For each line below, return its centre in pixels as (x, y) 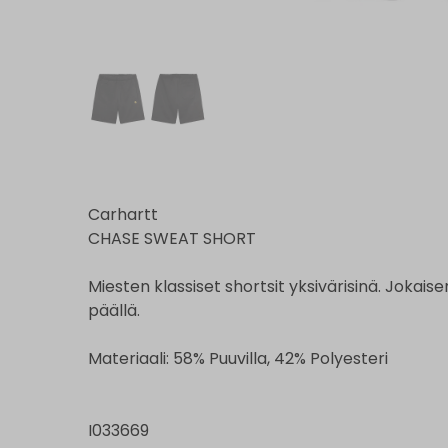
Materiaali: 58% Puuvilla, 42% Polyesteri (238, 358)
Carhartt (123, 214)
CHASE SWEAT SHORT (172, 238)
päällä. (114, 310)
